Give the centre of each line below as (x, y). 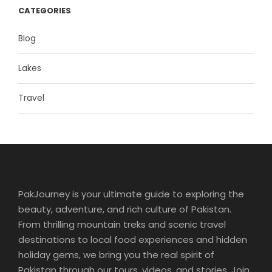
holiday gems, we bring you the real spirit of (116, 255)
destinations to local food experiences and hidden (133, 240)
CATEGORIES (45, 11)
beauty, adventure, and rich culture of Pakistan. (125, 209)
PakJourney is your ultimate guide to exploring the (131, 194)
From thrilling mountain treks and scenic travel (122, 224)
